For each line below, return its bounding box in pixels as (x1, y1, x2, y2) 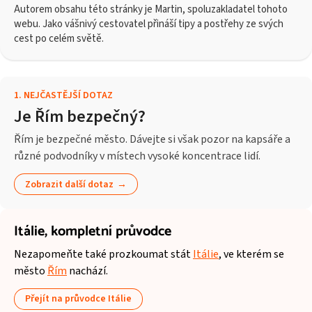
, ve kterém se (219, 246, 284, 262)
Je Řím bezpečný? (14, 104, 146, 129)
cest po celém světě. (14, 31, 104, 46)
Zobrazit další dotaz (25, 178, 114, 192)
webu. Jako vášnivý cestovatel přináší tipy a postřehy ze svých (14, 16, 283, 31)
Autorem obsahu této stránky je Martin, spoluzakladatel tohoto (14, 1, 288, 17)
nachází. (67, 263, 108, 279)
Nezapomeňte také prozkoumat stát (14, 246, 193, 262)
